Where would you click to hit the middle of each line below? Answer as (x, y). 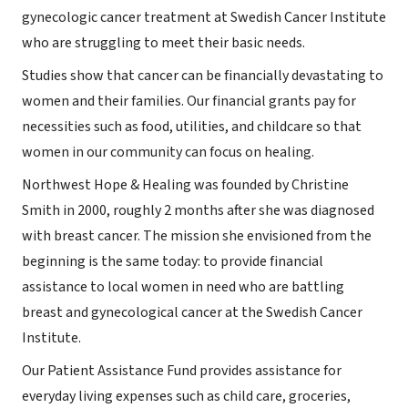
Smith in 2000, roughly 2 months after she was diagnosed (198, 210)
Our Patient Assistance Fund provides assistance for (182, 370)
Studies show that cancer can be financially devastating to (203, 75)
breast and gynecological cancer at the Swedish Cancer (192, 312)
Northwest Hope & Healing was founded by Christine (185, 184)
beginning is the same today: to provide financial (173, 261)
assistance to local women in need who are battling (183, 286)
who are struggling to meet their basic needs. (163, 42)
